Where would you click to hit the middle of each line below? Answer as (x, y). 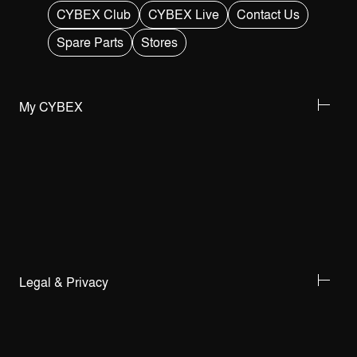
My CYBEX (51, 107)
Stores (159, 42)
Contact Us (268, 14)
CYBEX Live (184, 14)
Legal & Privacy (64, 282)
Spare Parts (90, 42)
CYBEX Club (94, 14)
